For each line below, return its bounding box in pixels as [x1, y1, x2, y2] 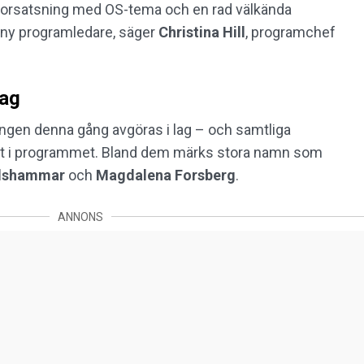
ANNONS [58, 210, 103, 223]
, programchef [245, 23, 336, 41]
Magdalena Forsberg [96, 166, 236, 184]
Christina [158, 23, 219, 41]
